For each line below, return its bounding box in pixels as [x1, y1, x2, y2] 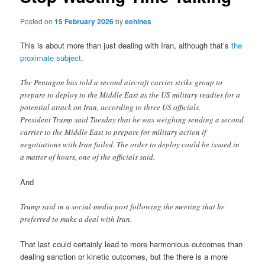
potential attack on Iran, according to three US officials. [20, 101, 201, 112]
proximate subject [20, 51, 82, 63]
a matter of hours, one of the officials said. [20, 151, 156, 162]
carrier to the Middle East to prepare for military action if [20, 126, 207, 137]
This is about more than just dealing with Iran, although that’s [20, 39, 232, 51]
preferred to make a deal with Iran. [20, 214, 132, 225]
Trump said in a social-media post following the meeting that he [20, 201, 225, 212]
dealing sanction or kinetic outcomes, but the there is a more [20, 251, 228, 263]
